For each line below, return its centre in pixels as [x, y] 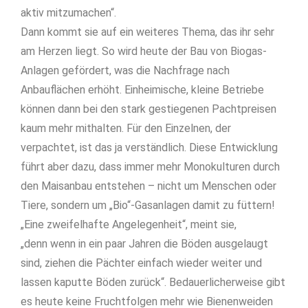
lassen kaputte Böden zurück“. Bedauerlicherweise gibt [153, 283]
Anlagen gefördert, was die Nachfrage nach [125, 71]
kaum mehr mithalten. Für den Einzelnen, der [126, 129]
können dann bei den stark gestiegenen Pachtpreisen [148, 109]
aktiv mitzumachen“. [68, 13]
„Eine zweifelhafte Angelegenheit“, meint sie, [129, 225]
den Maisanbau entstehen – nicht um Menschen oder [148, 186]
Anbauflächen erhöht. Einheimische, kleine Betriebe [142, 90]
